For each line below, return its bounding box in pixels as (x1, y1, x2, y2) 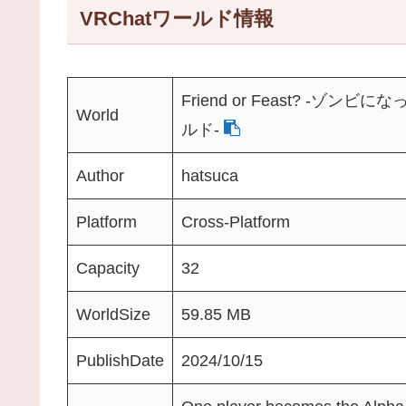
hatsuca (181, 166, 238, 185)
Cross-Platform (181, 212, 290, 231)
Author (76, 166, 124, 185)
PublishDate (76, 351, 164, 370)
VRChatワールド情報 (79, 7, 274, 31)
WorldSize (76, 304, 150, 324)
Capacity (76, 258, 140, 277)
